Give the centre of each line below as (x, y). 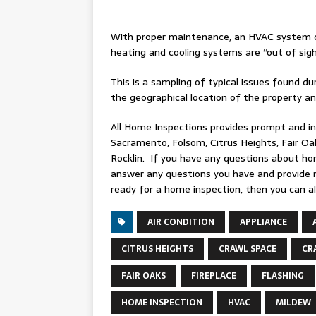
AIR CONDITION (181, 222)
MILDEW (293, 302)
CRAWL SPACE (248, 249)
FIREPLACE (214, 275)
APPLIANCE (263, 222)
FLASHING (283, 275)
